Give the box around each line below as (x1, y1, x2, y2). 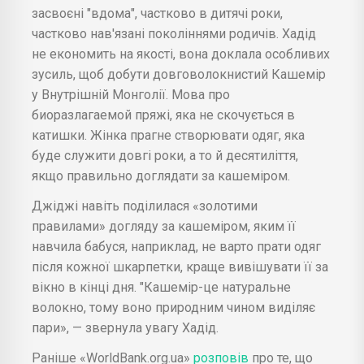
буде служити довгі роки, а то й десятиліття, (32, 147, 298, 163)
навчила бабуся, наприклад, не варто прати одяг (32, 238, 321, 254)
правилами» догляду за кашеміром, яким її (32, 218, 296, 234)
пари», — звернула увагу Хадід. (32, 319, 219, 336)
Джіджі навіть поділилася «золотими (32, 197, 258, 214)
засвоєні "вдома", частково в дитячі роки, (32, 5, 283, 21)
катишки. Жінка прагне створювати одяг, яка (32, 127, 305, 143)
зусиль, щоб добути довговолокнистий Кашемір (32, 66, 326, 82)
